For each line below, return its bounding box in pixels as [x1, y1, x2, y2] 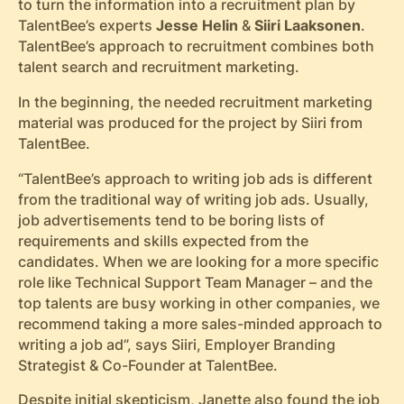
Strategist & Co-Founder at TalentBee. [17, 356, 278, 374]
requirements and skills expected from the [17, 232, 308, 250]
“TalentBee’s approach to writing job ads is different [17, 170, 372, 188]
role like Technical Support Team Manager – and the [17, 273, 372, 291]
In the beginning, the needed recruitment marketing [17, 93, 372, 111]
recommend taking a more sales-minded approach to [17, 315, 382, 333]
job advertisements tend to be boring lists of [17, 211, 325, 229]
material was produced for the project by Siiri [17, 114, 326, 132]
